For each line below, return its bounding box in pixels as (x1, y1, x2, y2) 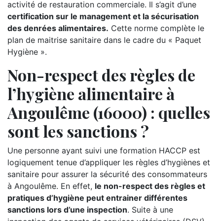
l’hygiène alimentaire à (7, 83, 175, 104)
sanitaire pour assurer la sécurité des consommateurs (7, 169, 207, 179)
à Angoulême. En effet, (7, 181, 95, 191)
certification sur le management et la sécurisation (7, 11, 199, 21)
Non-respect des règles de (7, 64, 195, 85)
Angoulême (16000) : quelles (7, 102, 210, 123)
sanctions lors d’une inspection (7, 205, 127, 215)
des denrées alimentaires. (7, 23, 109, 33)
